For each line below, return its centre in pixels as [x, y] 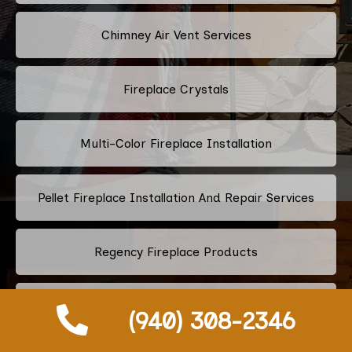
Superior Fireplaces [176, 306]
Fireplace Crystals [176, 89]
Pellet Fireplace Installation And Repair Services [176, 197]
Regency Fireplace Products [176, 251]
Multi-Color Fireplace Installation [176, 143]
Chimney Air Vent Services [176, 35]
